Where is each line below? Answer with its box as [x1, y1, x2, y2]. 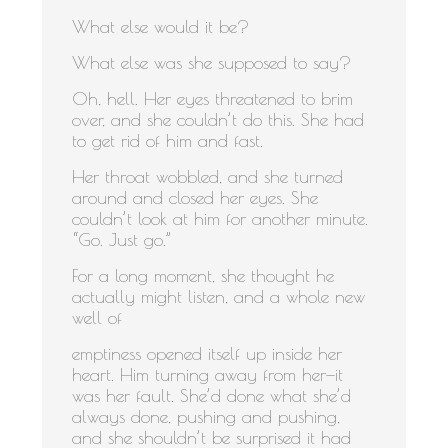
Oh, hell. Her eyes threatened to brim [72, 88, 354, 110]
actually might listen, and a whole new [72, 286, 366, 308]
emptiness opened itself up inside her [72, 343, 343, 365]
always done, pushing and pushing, [72, 406, 341, 428]
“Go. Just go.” [72, 229, 173, 251]
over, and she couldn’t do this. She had [72, 109, 365, 131]
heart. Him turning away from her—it [72, 364, 344, 386]
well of [72, 307, 123, 329]
